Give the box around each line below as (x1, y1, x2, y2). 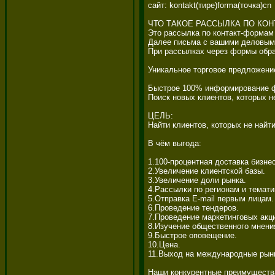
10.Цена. (148, 239, 183, 249)
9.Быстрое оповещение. (148, 230, 239, 240)
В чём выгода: (148, 138, 204, 148)
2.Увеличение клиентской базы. (148, 166, 268, 176)
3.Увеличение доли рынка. (148, 175, 249, 185)
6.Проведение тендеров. (148, 203, 241, 212)
